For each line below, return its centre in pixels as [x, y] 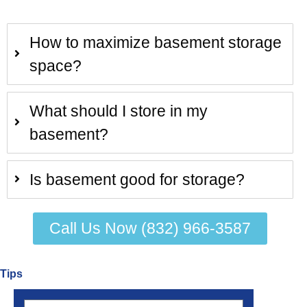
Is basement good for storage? [137, 179]
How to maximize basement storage [156, 42]
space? [56, 65]
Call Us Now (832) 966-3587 [150, 228]
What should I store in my [119, 111]
